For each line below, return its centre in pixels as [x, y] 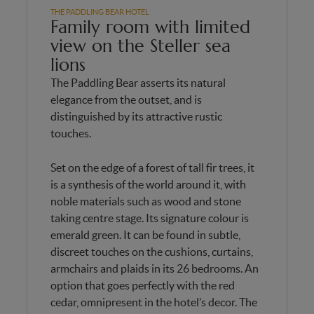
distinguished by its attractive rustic [136, 116]
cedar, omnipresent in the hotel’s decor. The [153, 302]
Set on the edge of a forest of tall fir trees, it [152, 167]
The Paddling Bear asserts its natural [138, 82]
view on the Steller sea [140, 46]
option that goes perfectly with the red [142, 285]
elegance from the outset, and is [126, 99]
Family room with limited [150, 27]
